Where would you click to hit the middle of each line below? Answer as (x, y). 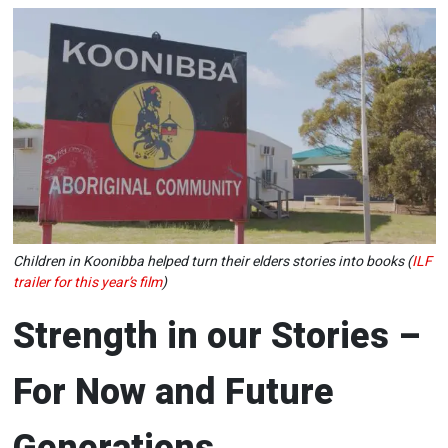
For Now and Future (173, 393)
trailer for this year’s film (87, 283)
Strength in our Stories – (216, 337)
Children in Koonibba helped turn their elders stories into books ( (212, 262)
